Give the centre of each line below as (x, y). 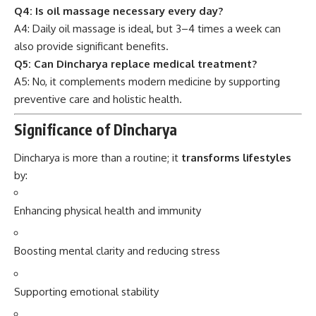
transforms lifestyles (236, 157)
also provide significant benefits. (91, 46)
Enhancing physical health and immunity (108, 210)
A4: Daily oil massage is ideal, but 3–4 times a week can (147, 29)
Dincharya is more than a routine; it (98, 157)
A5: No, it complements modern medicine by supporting (147, 81)
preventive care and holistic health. (98, 99)
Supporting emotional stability (86, 291)
